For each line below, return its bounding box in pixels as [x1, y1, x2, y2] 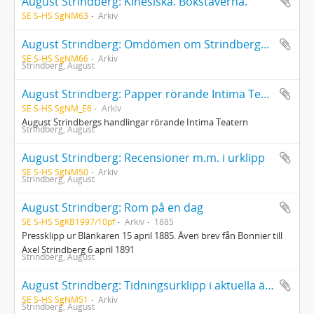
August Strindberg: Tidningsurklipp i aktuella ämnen [265, 278, 274, 293]
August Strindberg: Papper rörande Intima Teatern [261, 86, 270, 102]
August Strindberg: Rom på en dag [22, 200, 203, 215]
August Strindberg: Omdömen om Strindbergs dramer [261, 36, 270, 52]
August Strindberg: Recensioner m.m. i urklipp [22, 150, 265, 165]
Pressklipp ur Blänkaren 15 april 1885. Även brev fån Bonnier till [22, 229, 282, 242]
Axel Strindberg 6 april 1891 [22, 243, 135, 256]
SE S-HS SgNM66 [22, 53, 88, 64]
